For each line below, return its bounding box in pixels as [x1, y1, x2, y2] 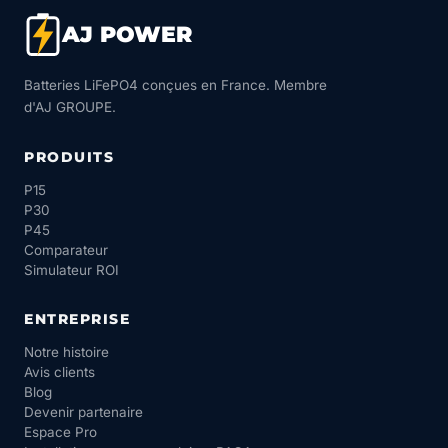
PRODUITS [24, 148, 114, 167]
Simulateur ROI [24, 262, 119, 279]
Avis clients [24, 364, 95, 381]
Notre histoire [24, 344, 109, 361]
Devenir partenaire [24, 404, 143, 421]
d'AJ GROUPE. [24, 99, 116, 116]
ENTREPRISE [24, 310, 130, 329]
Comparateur [24, 242, 108, 259]
